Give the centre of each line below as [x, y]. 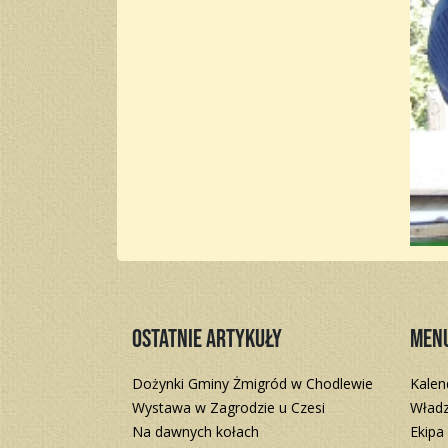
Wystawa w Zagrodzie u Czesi [228, 408]
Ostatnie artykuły [207, 340]
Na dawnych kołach [195, 432]
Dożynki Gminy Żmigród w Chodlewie [252, 384]
